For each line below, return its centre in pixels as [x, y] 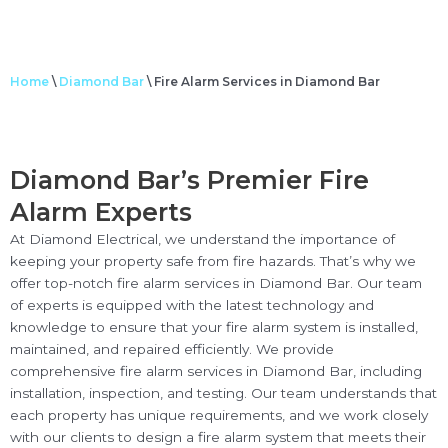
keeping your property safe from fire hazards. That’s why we [213, 261]
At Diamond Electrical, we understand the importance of [202, 239]
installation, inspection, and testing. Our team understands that [223, 393]
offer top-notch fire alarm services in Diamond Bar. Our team [216, 283]
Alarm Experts [101, 212]
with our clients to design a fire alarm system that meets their [218, 437]
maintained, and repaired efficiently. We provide [172, 349]
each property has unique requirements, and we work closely [219, 415]
